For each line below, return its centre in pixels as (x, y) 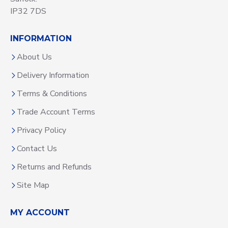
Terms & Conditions (52, 94)
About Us (34, 57)
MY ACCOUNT (40, 212)
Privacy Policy (41, 130)
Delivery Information (53, 75)
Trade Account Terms (56, 112)
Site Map (33, 185)
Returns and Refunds (54, 167)
